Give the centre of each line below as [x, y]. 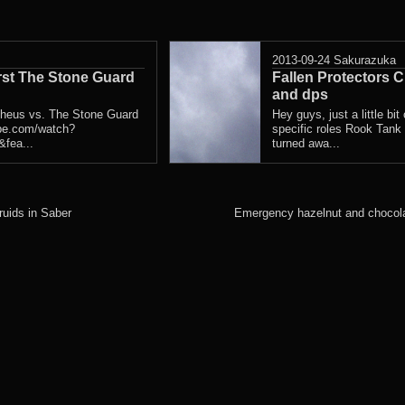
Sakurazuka [364, 60]
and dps [300, 94]
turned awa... [306, 143]
